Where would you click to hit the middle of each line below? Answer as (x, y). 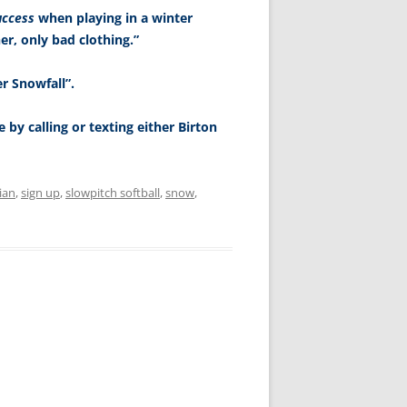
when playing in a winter (114, 18)
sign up (40, 193)
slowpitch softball (113, 193)
